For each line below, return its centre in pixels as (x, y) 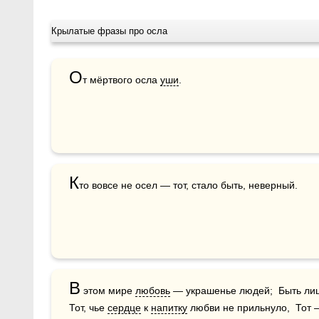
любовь (153, 290)
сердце (124, 307)
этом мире (108, 290)
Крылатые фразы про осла (109, 31)
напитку (169, 307)
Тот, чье (88, 307)
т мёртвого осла (121, 79)
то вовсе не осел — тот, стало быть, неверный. (188, 185)
